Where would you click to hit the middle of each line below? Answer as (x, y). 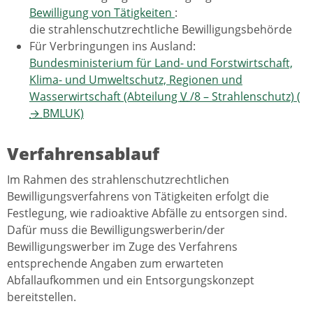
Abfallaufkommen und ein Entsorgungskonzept (131, 281)
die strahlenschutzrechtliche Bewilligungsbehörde (161, 29)
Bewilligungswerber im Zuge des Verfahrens (122, 247)
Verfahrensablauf (83, 153)
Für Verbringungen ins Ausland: (112, 46)
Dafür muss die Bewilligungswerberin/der (116, 230)
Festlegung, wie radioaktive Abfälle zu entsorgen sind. (147, 213)
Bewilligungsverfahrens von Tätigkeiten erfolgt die (138, 197)
